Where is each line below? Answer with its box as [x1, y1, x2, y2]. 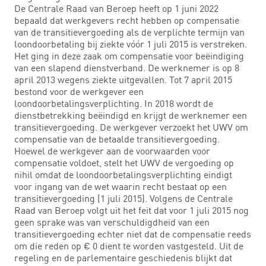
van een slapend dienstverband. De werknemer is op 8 [14, 61, 239, 74]
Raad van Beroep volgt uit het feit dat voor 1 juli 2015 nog [14, 204, 249, 216]
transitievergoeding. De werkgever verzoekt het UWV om [14, 121, 248, 133]
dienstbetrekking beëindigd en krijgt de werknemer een [14, 109, 247, 121]
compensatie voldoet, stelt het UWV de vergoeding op [14, 156, 234, 169]
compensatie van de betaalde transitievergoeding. [14, 132, 220, 145]
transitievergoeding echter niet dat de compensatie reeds [14, 227, 251, 240]
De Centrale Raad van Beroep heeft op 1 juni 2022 [14, 2, 218, 14]
